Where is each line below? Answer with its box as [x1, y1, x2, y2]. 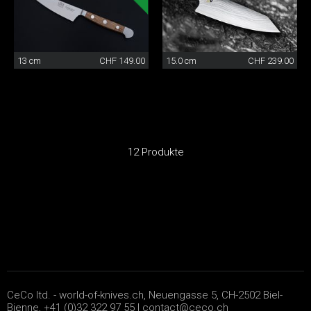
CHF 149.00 [99, 55, 145, 66]
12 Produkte [127, 145, 184, 158]
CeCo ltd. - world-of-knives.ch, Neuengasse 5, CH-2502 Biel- [7, 288, 283, 301]
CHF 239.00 [248, 55, 294, 66]
